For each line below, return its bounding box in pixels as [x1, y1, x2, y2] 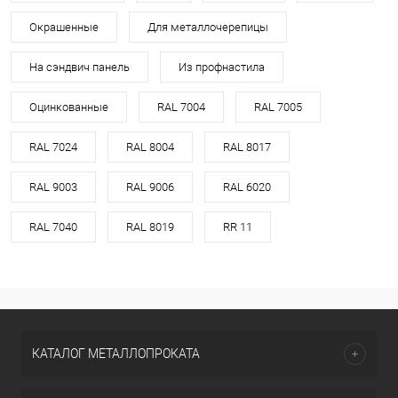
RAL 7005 [254, 100, 302, 114]
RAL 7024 [29, 140, 77, 154]
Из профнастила [179, 60, 265, 74]
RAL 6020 [223, 180, 271, 194]
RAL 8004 [126, 140, 174, 154]
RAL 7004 [157, 100, 205, 114]
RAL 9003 [29, 180, 77, 194]
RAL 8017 [223, 140, 271, 154]
